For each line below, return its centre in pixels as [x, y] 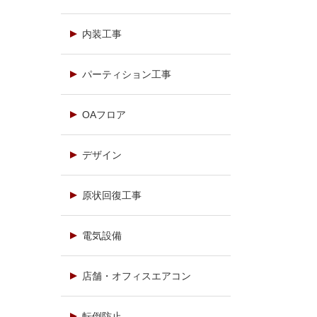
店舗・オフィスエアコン [137, 276]
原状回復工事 [112, 195]
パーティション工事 [127, 74]
